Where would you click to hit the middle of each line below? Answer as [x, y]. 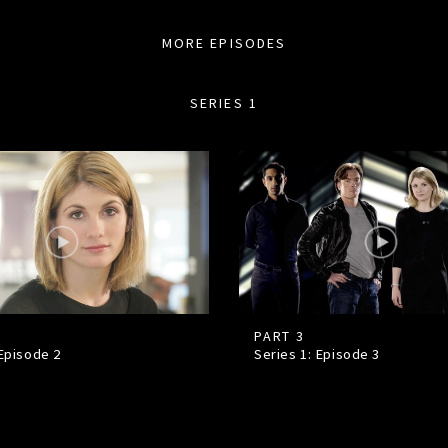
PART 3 [279, 336]
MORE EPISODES [224, 42]
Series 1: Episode [313, 354]
